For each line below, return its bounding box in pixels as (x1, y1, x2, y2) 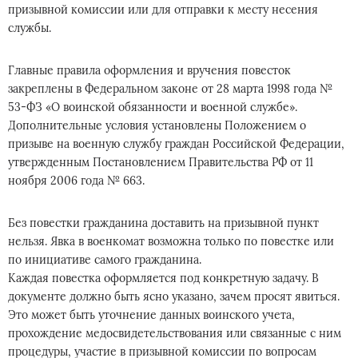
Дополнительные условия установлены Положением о (8, 118, 306, 133)
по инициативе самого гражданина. (8, 253, 201, 267)
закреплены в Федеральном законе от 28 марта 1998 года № (8, 82, 332, 96)
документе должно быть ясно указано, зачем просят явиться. (8, 289, 340, 304)
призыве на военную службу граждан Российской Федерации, (8, 137, 344, 151)
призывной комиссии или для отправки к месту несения (8, 2, 318, 17)
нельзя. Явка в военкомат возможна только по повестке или (8, 234, 334, 249)
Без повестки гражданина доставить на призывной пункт (8, 216, 319, 230)
